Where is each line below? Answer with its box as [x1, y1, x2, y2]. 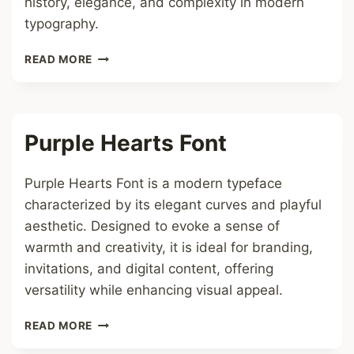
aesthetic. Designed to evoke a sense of [24, 218, 280, 234]
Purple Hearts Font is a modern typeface [24, 175, 282, 191]
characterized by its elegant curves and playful [24, 197, 322, 213]
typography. [24, 16, 99, 32]
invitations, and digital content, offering [24, 261, 273, 277]
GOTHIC [92, 49, 138, 62]
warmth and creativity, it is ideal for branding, [24, 239, 313, 255]
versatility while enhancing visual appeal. [24, 282, 283, 298]
